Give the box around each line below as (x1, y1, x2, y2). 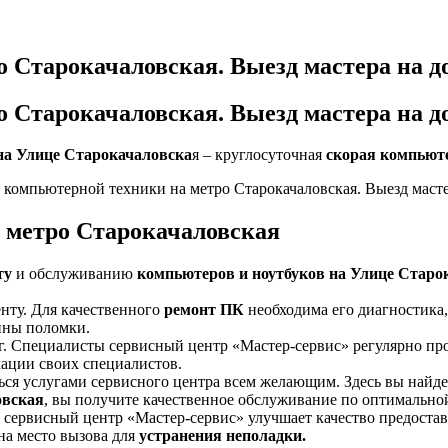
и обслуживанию (12, 265, 137, 283)
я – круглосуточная (192, 146, 326, 164)
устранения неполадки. (139, 427, 306, 445)
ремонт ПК (164, 301, 244, 319)
